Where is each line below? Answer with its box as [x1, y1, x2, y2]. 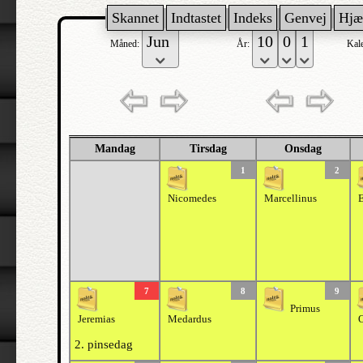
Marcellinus [264, 193, 317, 204]
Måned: [110, 38, 142, 49]
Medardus [168, 314, 211, 325]
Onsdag [284, 143, 322, 155]
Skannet [112, 10, 159, 26]
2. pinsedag [75, 338, 133, 351]
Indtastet [171, 10, 221, 26]
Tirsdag [189, 143, 227, 155]
